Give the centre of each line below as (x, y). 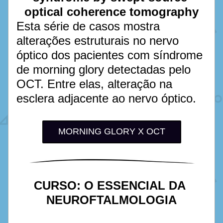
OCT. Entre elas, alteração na (94, 84)
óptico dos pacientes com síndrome (110, 55)
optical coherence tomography (111, 12)
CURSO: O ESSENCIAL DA (110, 185)
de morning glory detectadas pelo (104, 69)
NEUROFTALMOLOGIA (111, 200)
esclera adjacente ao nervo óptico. (108, 98)
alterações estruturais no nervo (98, 41)
